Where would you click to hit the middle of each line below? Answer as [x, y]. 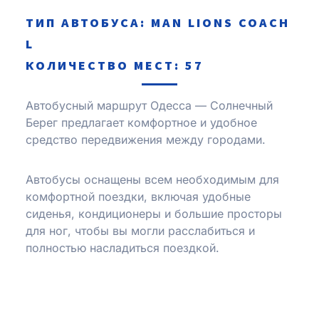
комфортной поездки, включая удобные [138, 197]
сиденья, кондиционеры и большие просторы [154, 214]
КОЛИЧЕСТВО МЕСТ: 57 [115, 66]
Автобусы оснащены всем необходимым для [152, 180]
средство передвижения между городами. [146, 140]
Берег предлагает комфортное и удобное [141, 123]
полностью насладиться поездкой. [122, 248]
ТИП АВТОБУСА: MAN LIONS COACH [158, 23]
